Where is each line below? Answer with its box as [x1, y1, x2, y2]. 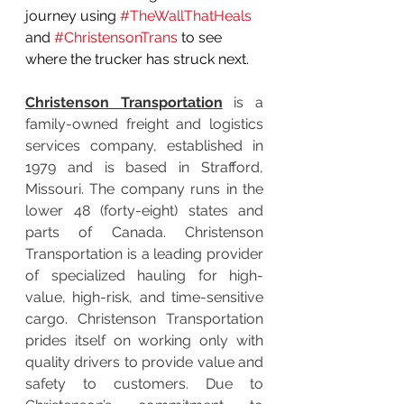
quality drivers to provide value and [25, 353, 263, 371]
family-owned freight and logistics [25, 115, 263, 133]
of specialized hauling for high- [25, 266, 263, 284]
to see [178, 28, 225, 46]
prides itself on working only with [25, 331, 263, 349]
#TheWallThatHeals [120, 6, 252, 24]
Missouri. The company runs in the [25, 179, 263, 197]
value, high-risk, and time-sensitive [25, 288, 263, 306]
